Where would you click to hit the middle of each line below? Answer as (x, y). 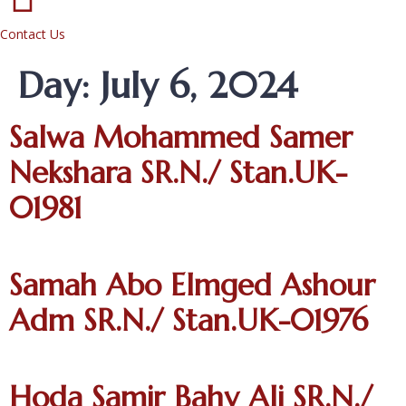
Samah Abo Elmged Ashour (192, 285)
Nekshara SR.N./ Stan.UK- (178, 173)
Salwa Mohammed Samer (181, 137)
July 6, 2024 (199, 85)
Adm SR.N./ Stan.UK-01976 (188, 320)
